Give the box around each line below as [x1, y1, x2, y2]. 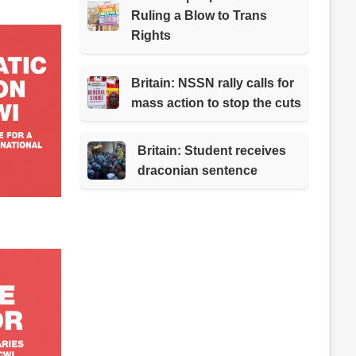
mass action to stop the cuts [131, 95, 302, 110]
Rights [131, 28, 172, 42]
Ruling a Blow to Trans [131, 8, 268, 22]
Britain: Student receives [137, 143, 287, 157]
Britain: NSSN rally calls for [131, 75, 295, 90]
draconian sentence [137, 163, 258, 177]
